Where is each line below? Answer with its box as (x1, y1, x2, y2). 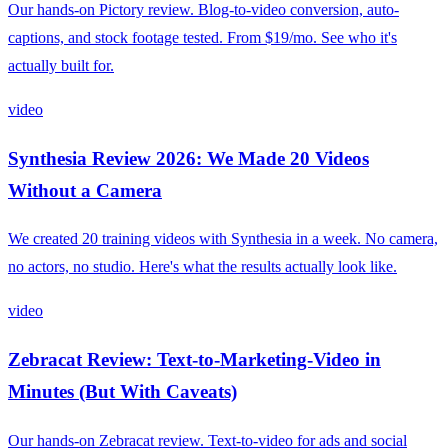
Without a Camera (8, 179, 162, 201)
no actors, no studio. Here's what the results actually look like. (8, 258, 397, 276)
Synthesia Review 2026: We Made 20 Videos (8, 147, 369, 169)
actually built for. (8, 56, 114, 74)
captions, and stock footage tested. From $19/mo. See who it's (8, 28, 397, 46)
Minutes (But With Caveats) (8, 381, 237, 403)
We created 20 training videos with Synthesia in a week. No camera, (8, 230, 438, 248)
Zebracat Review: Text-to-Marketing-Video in (8, 349, 381, 371)
